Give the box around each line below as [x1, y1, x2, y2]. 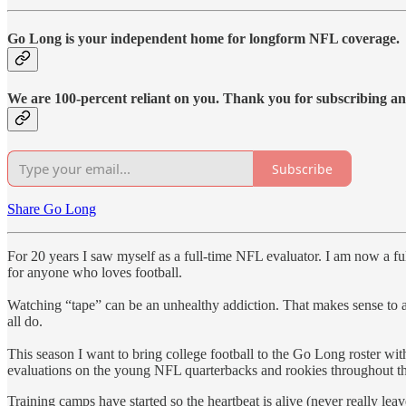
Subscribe [272, 159, 333, 178]
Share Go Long [7, 201, 96, 217]
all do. [7, 314, 43, 330]
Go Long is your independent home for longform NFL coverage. [7, 30, 400, 46]
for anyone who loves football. [7, 265, 182, 281]
